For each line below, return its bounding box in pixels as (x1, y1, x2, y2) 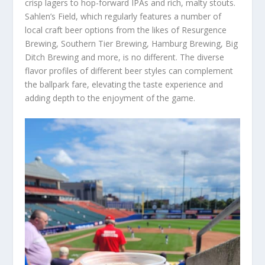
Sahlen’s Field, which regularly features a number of (25, 11, 222, 22)
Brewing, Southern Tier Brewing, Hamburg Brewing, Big (25, 38, 238, 50)
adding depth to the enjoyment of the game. (25, 92, 196, 104)
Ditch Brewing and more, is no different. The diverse (25, 51, 225, 63)
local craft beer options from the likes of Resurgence (25, 24, 227, 36)
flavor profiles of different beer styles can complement (25, 65, 234, 77)
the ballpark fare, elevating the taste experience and (25, 79, 224, 91)
